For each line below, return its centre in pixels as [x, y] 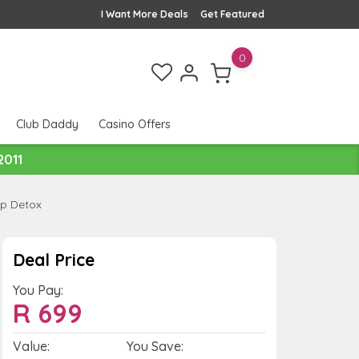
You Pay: [38, 290]
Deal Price [53, 259]
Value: [31, 346]
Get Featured [232, 14]
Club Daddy [47, 125]
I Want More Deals [145, 14]
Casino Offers [134, 125]
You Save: [155, 346]
